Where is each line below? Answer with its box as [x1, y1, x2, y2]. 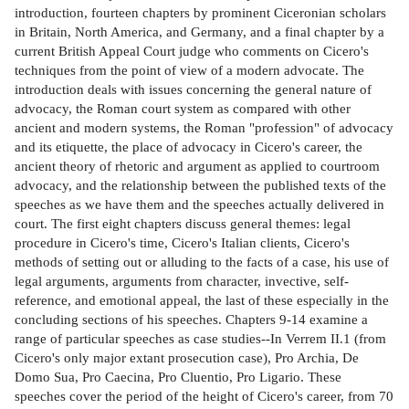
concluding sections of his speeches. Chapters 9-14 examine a [15, 311, 368, 328]
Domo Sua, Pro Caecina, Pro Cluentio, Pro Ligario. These [15, 369, 341, 385]
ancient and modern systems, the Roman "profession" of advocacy [15, 120, 393, 136]
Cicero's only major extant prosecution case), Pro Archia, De [15, 350, 359, 366]
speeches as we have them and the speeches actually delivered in [15, 196, 384, 213]
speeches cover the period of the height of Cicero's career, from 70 [15, 388, 393, 404]
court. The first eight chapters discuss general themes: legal [15, 215, 351, 232]
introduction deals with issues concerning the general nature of [15, 81, 372, 98]
